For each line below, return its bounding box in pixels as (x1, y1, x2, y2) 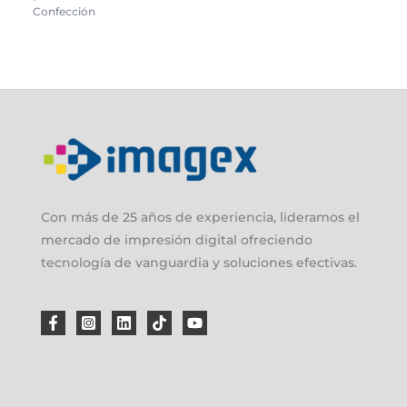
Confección (33, 5, 96, 18)
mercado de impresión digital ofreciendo (41, 232, 313, 247)
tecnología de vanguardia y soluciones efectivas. (41, 254, 357, 270)
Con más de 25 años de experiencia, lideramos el (41, 209, 360, 224)
